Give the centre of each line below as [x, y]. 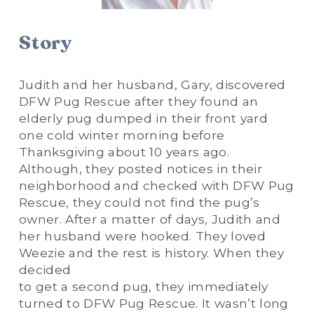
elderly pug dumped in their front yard [143, 118]
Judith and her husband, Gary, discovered [152, 84]
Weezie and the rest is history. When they [151, 252]
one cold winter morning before [122, 135]
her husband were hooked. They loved [142, 235]
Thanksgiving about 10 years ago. [124, 151]
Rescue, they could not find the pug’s [139, 202]
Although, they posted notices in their [141, 168]
